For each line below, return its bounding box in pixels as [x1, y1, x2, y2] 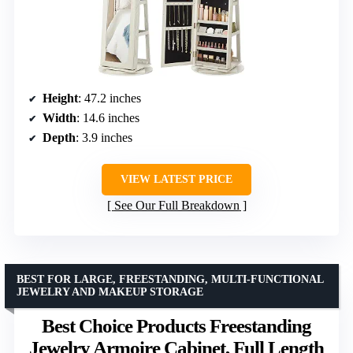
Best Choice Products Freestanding [42, 314, 311, 336]
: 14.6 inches [76, 110, 139, 124]
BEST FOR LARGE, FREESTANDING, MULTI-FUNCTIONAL [17, 273, 324, 285]
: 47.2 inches [78, 91, 141, 105]
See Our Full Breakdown [113, 198, 240, 212]
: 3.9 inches [76, 130, 132, 144]
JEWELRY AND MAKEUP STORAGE [17, 285, 203, 298]
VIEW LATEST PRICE [121, 173, 232, 185]
